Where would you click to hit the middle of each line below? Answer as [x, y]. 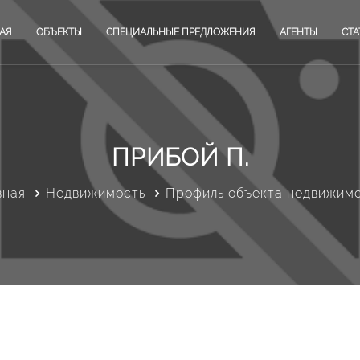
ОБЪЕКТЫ [59, 32]
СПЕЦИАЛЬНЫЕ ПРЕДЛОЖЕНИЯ [181, 32]
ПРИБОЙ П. [180, 157]
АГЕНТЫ [299, 32]
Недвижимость [95, 193]
